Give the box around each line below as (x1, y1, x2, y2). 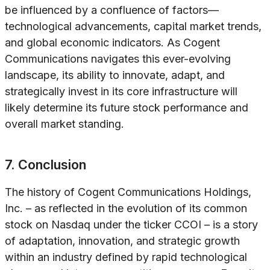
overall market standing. (5, 118, 124, 131)
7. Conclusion (5, 157, 86, 173)
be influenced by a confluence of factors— (5, 4, 219, 17)
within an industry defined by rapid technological (5, 251, 247, 264)
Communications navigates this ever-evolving (5, 52, 231, 66)
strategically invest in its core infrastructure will (5, 85, 237, 98)
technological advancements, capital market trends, (5, 20, 262, 33)
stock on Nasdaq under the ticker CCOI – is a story (5, 218, 258, 231)
